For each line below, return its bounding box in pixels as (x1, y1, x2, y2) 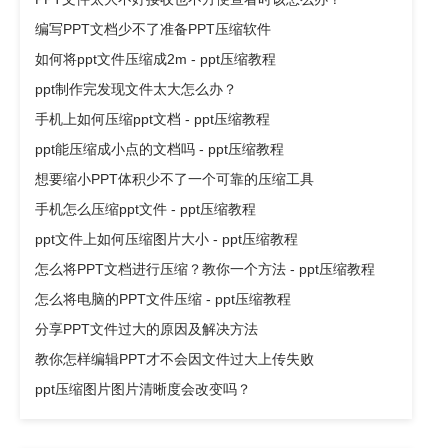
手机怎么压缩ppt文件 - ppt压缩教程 (35, 201, 256, 218)
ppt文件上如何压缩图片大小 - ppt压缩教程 (35, 231, 298, 248)
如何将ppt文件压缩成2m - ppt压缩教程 (35, 51, 276, 68)
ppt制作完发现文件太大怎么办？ (35, 81, 237, 98)
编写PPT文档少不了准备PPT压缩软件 (35, 21, 271, 38)
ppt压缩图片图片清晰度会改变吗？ (35, 381, 251, 398)
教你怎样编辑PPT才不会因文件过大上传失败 (35, 351, 314, 368)
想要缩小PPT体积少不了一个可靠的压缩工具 (35, 171, 314, 188)
